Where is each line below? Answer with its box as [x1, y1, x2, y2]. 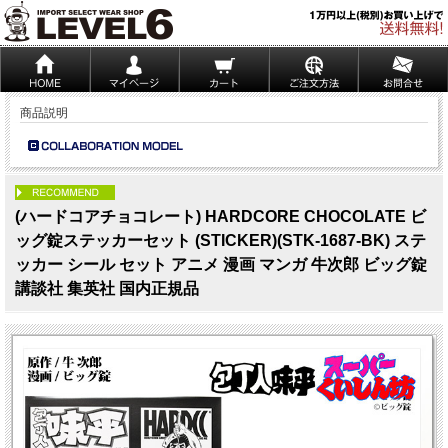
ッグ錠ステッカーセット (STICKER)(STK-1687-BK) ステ [15, 232, 426, 249]
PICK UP [115, 188, 163, 202]
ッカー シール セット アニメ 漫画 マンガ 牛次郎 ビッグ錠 [15, 256, 427, 273]
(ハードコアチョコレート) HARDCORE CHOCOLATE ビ [15, 208, 426, 225]
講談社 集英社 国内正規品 [15, 280, 199, 297]
